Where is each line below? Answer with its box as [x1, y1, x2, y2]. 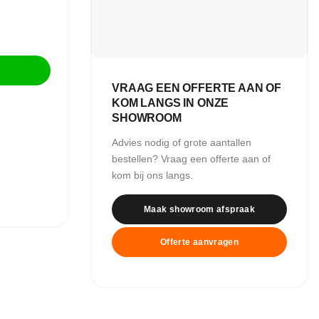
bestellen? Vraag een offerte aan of [112, 152, 271, 164]
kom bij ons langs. [112, 169, 193, 181]
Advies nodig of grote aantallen [112, 136, 251, 148]
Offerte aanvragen [159, 237, 239, 248]
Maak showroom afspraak [144, 204, 255, 215]
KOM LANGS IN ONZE [112, 95, 229, 109]
